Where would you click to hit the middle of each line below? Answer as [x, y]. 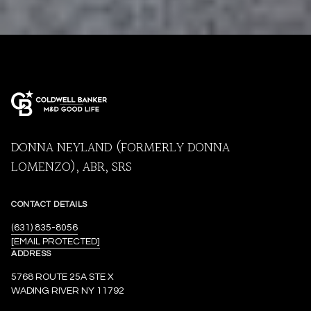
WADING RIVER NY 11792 [68, 291]
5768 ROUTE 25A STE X [62, 277]
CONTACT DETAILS [49, 205]
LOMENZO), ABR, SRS [72, 168]
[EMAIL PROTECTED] [56, 242]
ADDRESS [31, 254]
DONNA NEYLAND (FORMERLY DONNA [120, 148]
